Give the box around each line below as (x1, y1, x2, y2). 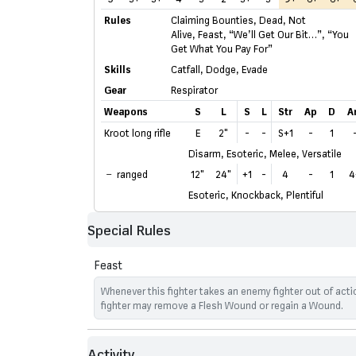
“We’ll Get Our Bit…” (229, 28, 322, 41)
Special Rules (87, 221, 171, 238)
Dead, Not (259, 14, 306, 27)
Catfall (171, 63, 200, 76)
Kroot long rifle (104, 126, 171, 140)
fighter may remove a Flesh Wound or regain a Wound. (101, 299, 343, 312)
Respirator (171, 83, 218, 97)
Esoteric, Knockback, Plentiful (188, 188, 323, 202)
